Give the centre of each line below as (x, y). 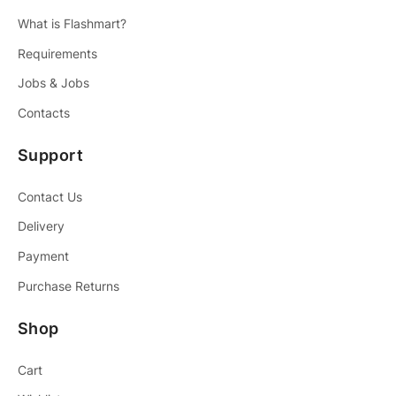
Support (51, 155)
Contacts (44, 113)
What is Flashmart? (72, 23)
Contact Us (50, 196)
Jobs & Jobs (53, 83)
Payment (43, 256)
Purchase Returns (69, 286)
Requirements (57, 53)
